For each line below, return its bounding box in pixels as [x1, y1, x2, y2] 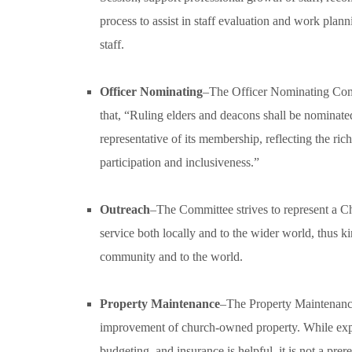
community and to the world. [100, 250, 243, 263]
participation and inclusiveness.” [100, 156, 259, 169]
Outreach [100, 203, 150, 216]
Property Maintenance [100, 297, 220, 310]
